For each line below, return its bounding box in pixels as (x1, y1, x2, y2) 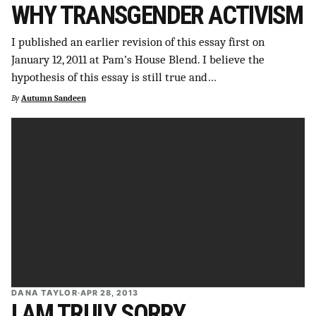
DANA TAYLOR (11, 288, 78, 298)
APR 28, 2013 (80, 288, 138, 298)
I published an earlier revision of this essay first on (11, 35, 265, 49)
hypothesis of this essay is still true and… (11, 70, 217, 84)
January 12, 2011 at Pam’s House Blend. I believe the (11, 52, 265, 66)
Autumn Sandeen (21, 93, 86, 103)
